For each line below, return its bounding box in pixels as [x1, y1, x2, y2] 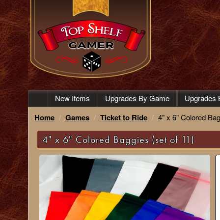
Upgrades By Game [105, 93, 169, 103]
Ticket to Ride [100, 112, 148, 123]
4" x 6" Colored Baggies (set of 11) [42, 133, 195, 146]
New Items [55, 93, 90, 103]
